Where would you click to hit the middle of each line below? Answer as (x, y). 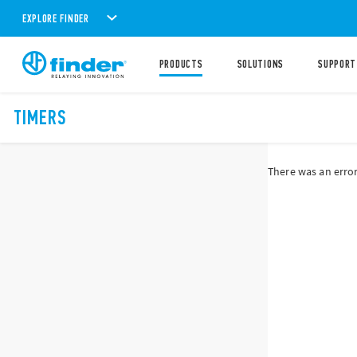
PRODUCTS (181, 64)
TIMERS (41, 118)
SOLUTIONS (260, 64)
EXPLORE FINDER (56, 18)
